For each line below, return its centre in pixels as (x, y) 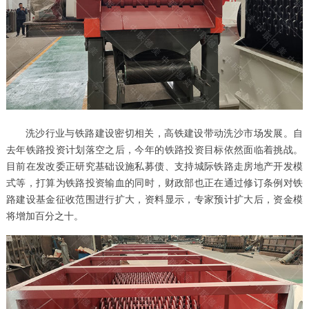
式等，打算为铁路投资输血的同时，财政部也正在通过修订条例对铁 (154, 183)
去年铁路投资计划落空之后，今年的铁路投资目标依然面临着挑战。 (154, 150)
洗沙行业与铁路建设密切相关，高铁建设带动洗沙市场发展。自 (164, 133)
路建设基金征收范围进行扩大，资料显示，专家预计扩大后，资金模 (154, 199)
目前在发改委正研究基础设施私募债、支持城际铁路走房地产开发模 (154, 166)
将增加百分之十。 (44, 216)
